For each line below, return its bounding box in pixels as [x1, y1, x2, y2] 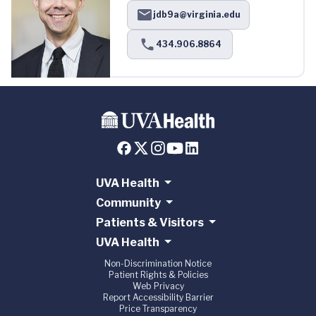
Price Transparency [119, 303, 197, 315]
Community [95, 196, 161, 210]
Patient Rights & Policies [108, 269, 208, 281]
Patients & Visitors [95, 216, 204, 230]
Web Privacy [132, 281, 184, 292]
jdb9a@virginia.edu [153, 9, 241, 20]
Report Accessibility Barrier [102, 292, 214, 303]
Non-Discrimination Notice [104, 258, 212, 269]
